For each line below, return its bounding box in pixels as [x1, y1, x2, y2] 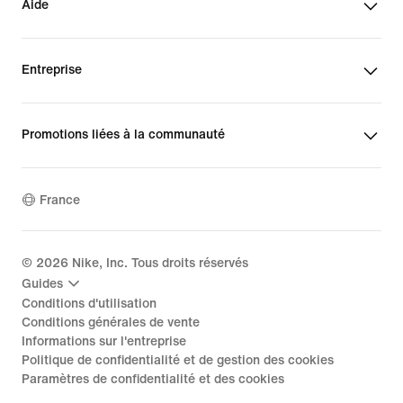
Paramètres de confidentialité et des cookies [22, 372, 284, 387]
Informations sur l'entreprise [22, 335, 186, 349]
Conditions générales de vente [22, 316, 200, 330]
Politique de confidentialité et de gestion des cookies [22, 354, 334, 368]
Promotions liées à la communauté [22, 128, 225, 142]
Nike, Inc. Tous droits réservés [68, 256, 248, 271]
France [40, 193, 80, 207]
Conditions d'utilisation [22, 297, 157, 311]
